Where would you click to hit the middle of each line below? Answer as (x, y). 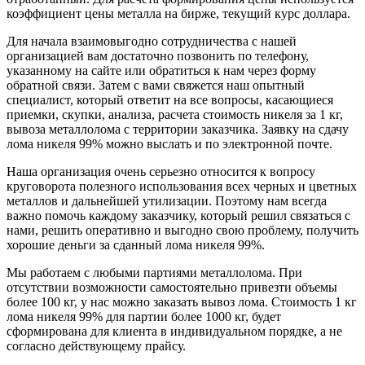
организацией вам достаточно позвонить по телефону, (158, 55)
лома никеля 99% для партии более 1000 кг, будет (144, 316)
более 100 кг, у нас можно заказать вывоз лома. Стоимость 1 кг (182, 301)
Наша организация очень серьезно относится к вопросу (161, 171)
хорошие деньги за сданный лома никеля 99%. (136, 244)
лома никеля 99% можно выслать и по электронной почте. (169, 143)
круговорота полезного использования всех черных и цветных (182, 186)
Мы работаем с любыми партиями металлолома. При (154, 272)
